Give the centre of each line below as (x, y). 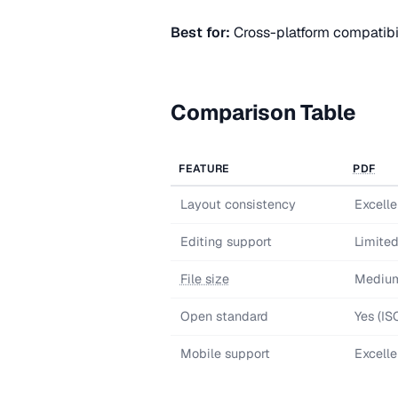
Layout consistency (238, 204)
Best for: (200, 32)
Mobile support (225, 354)
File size (204, 279)
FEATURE (204, 169)
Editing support (226, 242)
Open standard (224, 316)
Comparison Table (264, 112)
